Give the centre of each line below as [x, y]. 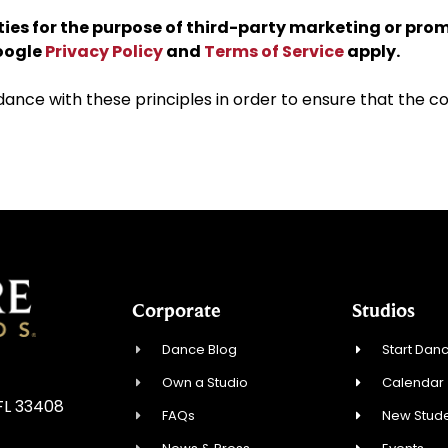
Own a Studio [205, 383]
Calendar [413, 383]
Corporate [176, 310]
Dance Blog [200, 350]
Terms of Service [274, 51]
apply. [372, 51]
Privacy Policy [104, 51]
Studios [383, 310]
